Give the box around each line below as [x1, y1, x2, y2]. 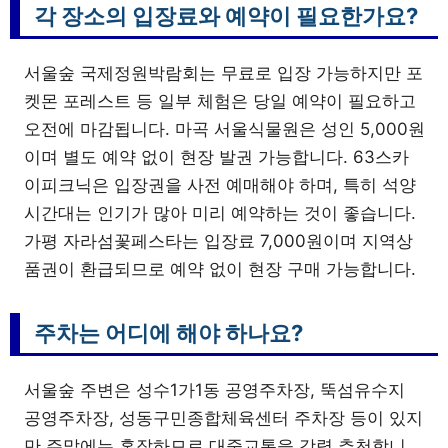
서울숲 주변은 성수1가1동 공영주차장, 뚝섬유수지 [24, 379, 405, 400]
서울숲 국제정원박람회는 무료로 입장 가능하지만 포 [24, 62, 423, 83]
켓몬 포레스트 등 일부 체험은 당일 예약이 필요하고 [24, 90, 416, 111]
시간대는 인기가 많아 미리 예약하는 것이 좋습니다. [24, 202, 416, 223]
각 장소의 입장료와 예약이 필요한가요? [34, 2, 418, 29]
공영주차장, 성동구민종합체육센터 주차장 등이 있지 [24, 407, 423, 428]
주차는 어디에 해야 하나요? [34, 319, 303, 346]
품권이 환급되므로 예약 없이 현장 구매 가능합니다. [24, 258, 416, 279]
